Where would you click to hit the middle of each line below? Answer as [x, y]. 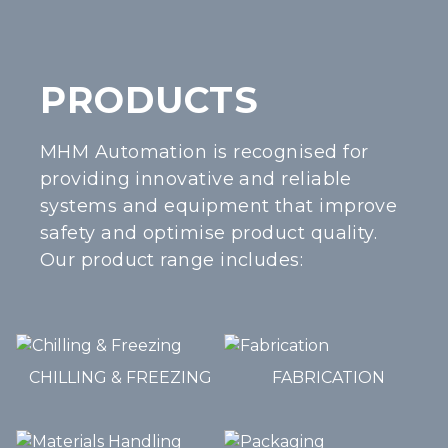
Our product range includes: [172, 260]
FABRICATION [328, 377]
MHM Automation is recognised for [204, 152]
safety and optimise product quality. [209, 233]
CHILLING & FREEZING [120, 377]
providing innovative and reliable [196, 179]
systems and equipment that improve [219, 206]
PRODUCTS [150, 100]
